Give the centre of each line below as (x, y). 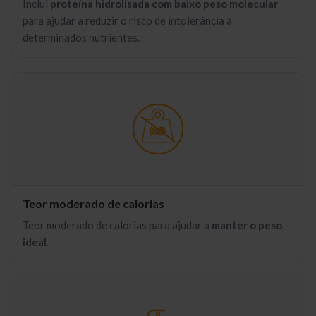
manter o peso (247, 225)
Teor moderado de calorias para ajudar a (117, 225)
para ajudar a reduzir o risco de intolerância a (127, 20)
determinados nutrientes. (81, 37)
